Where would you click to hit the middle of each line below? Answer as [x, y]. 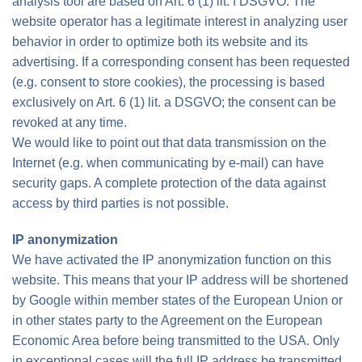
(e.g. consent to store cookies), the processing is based [168, 82]
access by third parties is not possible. [120, 203]
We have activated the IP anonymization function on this [172, 260]
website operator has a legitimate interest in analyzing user [180, 21]
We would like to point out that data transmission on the [169, 143]
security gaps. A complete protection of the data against [169, 183]
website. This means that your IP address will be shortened [180, 280]
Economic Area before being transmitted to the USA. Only [176, 341]
